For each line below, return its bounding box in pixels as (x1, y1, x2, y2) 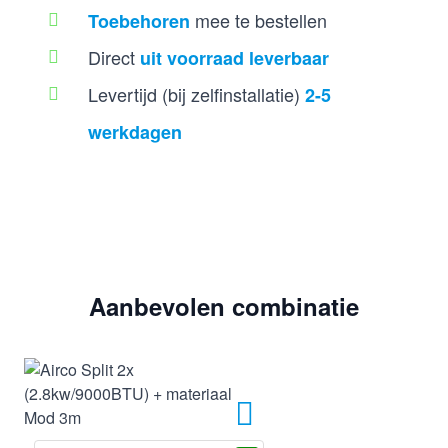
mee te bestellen (190, 6, 332, 33)
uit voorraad (140, 44, 244, 71)
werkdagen (88, 118, 182, 145)
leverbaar (249, 44, 329, 71)
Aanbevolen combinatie (89, 288, 359, 323)
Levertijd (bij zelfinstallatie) (88, 80, 305, 107)
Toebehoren (88, 7, 190, 34)
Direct (88, 43, 140, 70)
